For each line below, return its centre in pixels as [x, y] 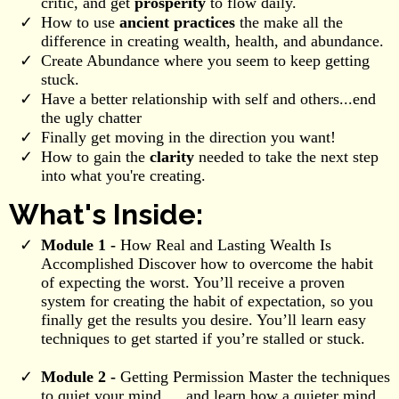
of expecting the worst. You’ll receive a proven [193, 282]
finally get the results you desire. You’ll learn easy [204, 319]
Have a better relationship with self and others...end [208, 98]
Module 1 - [81, 244]
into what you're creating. [123, 175]
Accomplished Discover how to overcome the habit [207, 263]
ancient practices [179, 22]
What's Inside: [106, 214]
